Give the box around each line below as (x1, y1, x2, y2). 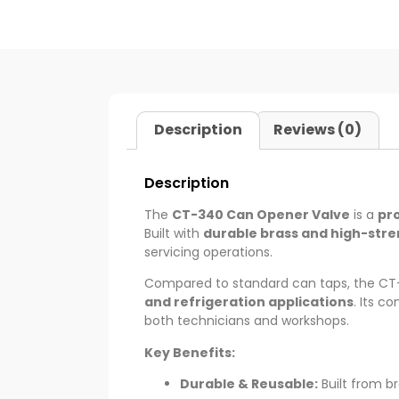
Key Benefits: (144, 343, 235, 362)
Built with (144, 224, 203, 243)
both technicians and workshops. (144, 312, 349, 330)
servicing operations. (144, 243, 273, 262)
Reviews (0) (273, 119, 362, 141)
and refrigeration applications (144, 293, 354, 312)
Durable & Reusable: (180, 375, 318, 394)
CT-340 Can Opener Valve (172, 206, 350, 224)
